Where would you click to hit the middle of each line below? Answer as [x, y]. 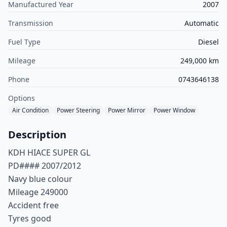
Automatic [201, 23]
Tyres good [30, 219]
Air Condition [30, 110]
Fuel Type [24, 42]
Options [22, 98]
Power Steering [78, 110]
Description [37, 135]
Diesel [208, 42]
